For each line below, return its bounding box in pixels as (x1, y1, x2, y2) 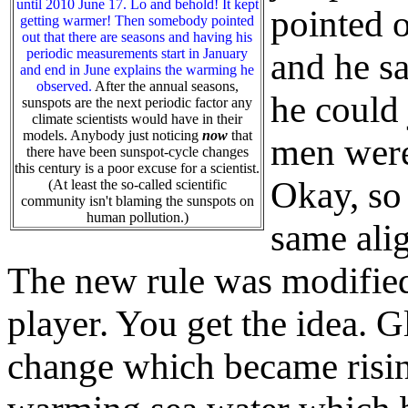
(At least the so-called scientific (47, 176, 227, 192)
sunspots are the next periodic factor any (22, 94, 252, 110)
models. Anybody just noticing (22, 127, 202, 143)
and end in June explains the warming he (20, 61, 254, 77)
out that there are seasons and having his (22, 28, 252, 45)
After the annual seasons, (94, 77, 239, 94)
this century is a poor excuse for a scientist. (15, 159, 260, 176)
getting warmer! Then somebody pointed (20, 12, 254, 28)
